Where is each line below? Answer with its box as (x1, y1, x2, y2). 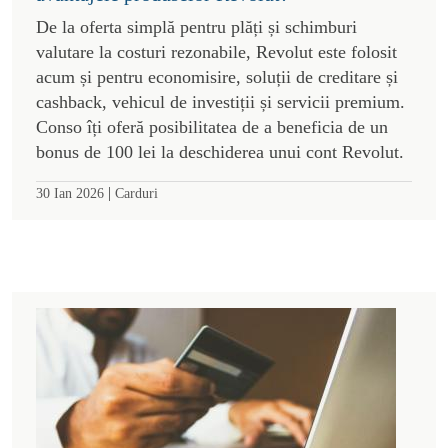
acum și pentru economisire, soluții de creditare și (36, 66, 398, 87)
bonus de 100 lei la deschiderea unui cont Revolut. (36, 141, 404, 162)
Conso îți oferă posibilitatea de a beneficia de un (36, 116, 388, 137)
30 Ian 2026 (36, 184, 104, 201)
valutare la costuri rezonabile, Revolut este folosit (36, 41, 397, 62)
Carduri (115, 184, 158, 201)
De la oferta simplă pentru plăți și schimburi (36, 16, 357, 37)
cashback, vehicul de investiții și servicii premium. (36, 91, 405, 112)
